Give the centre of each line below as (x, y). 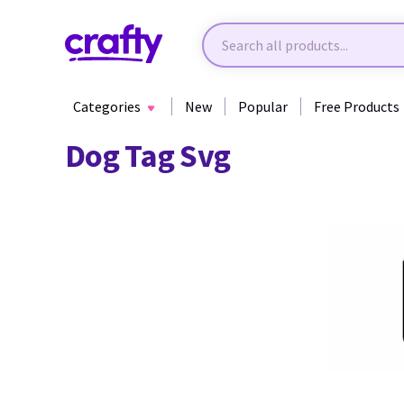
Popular (263, 106)
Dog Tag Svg (148, 156)
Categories (107, 106)
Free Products (357, 106)
